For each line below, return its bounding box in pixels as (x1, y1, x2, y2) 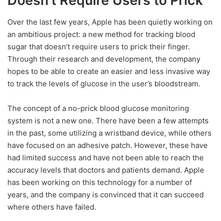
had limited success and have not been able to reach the (7, 153, 204, 163)
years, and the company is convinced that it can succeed (7, 190, 204, 200)
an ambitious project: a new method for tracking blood (7, 30, 195, 39)
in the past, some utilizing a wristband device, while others (7, 128, 212, 138)
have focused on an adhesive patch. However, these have (7, 141, 208, 150)
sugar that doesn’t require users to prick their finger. (7, 42, 190, 52)
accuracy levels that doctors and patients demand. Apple (7, 165, 204, 175)
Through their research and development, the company (7, 54, 200, 64)
